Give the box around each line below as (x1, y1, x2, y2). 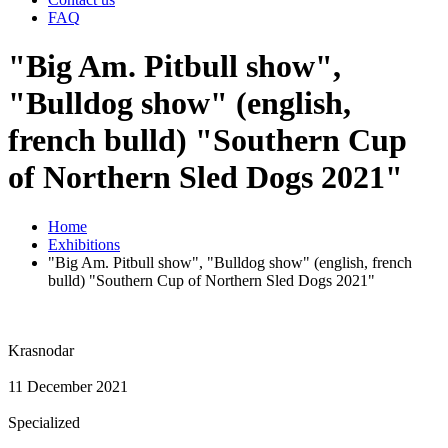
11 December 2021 (8, 377, 128, 395)
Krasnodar (8, 341, 74, 359)
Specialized (8, 413, 80, 431)
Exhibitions (48, 235, 120, 253)
